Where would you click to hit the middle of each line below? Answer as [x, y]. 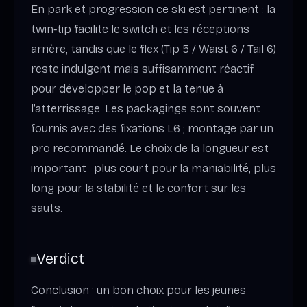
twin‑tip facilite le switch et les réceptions [140, 29]
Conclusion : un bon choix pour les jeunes [138, 290]
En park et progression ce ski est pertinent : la [153, 10]
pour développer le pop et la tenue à [127, 89]
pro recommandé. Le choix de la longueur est [150, 149]
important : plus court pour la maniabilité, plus [153, 169]
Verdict [61, 259]
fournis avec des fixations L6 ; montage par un [152, 129]
